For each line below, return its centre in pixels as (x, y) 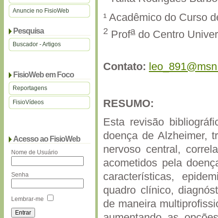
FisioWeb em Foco (44, 75)
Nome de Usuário (35, 152)
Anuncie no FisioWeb (41, 11)
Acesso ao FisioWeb (47, 139)
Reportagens (30, 88)
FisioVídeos (28, 102)
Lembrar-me (27, 199)
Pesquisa (28, 31)
